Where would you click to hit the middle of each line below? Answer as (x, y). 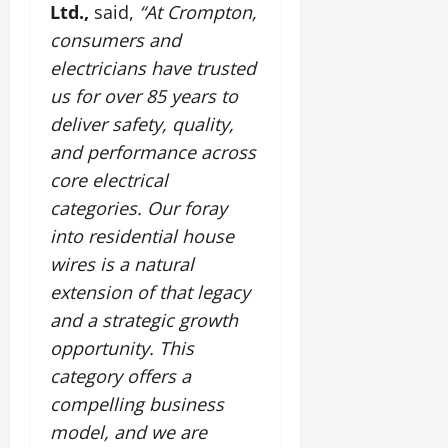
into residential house (142, 235)
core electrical (109, 179)
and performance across (153, 151)
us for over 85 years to (144, 95)
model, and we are (128, 431)
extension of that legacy (150, 291)
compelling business (137, 403)
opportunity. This (122, 347)
